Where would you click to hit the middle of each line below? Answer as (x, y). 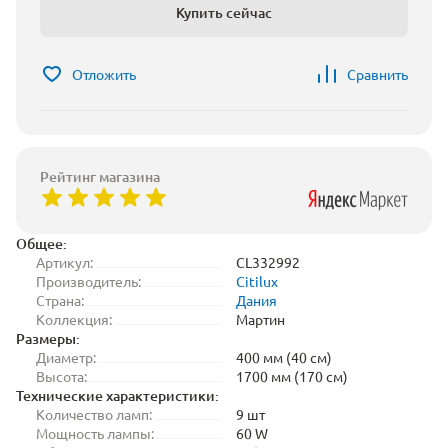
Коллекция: (74, 319)
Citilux (257, 281)
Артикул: (64, 262)
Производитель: (88, 281)
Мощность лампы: (95, 433)
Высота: (61, 376)
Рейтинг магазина (100, 176)
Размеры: (48, 338)
